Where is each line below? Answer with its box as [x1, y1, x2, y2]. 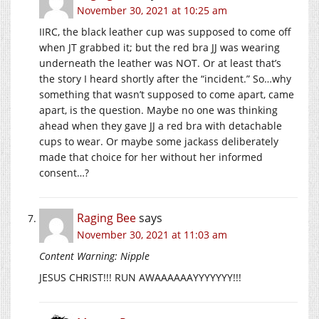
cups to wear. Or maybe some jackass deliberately [39, 135, 278, 149]
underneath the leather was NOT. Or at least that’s [39, 56, 281, 70]
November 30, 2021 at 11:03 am [77, 228, 227, 242]
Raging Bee [77, 210, 136, 226]
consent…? [39, 166, 89, 180]
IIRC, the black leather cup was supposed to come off [39, 25, 291, 39]
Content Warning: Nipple [39, 249, 150, 263]
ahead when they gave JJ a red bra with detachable [39, 119, 282, 133]
